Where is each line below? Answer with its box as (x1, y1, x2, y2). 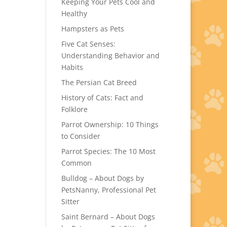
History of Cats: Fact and (61, 93, 143, 102)
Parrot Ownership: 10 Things (61, 120, 159, 129)
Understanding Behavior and (61, 51, 160, 60)
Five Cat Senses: (61, 39, 116, 49)
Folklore (61, 104, 88, 114)
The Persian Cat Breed (61, 78, 137, 87)
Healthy (61, 9, 87, 18)
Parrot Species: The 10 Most (61, 146, 156, 156)
